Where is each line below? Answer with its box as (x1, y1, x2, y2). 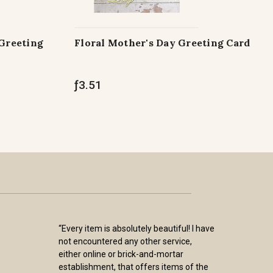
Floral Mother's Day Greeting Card (74, 37, 250, 49)
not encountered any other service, (58, 236, 192, 246)
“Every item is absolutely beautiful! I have (58, 224, 214, 233)
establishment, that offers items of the (58, 262, 208, 272)
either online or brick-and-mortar (58, 249, 183, 259)
